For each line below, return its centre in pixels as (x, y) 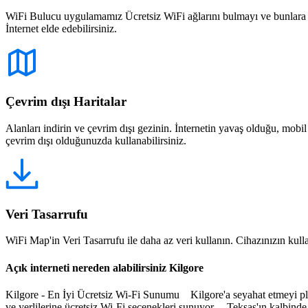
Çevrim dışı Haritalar (66, 102)
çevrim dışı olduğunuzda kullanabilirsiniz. (96, 141)
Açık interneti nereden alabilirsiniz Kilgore (104, 267)
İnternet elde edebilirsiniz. (61, 28)
